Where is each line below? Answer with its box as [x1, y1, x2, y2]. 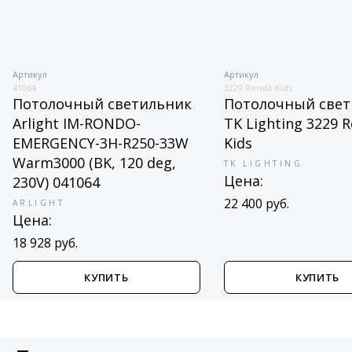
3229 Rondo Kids [223, 82, 292, 93]
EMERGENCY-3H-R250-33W [12, 134, 189, 152]
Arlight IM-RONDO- [12, 114, 141, 133]
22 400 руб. [223, 195, 289, 212]
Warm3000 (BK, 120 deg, [12, 153, 176, 172]
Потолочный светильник [12, 94, 192, 113]
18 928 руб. [12, 234, 78, 251]
